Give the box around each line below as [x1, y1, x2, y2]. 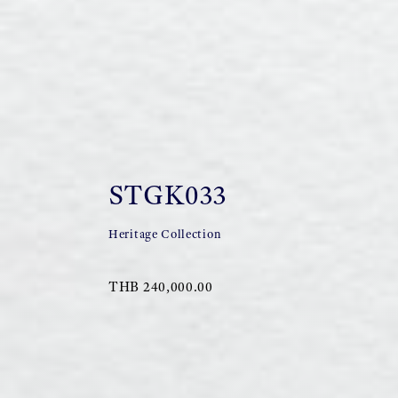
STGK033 [108, 177, 227, 212]
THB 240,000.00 [108, 278, 213, 295]
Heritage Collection [108, 227, 222, 242]
